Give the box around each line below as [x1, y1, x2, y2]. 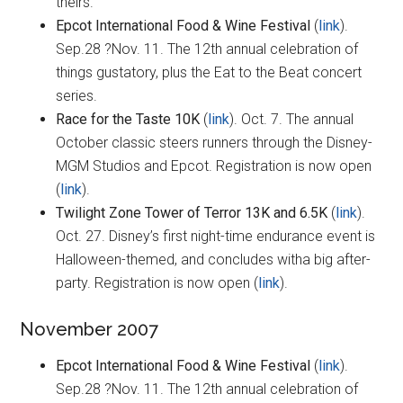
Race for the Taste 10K [56, 111, 201, 129]
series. [56, 87, 98, 105]
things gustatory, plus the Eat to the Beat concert [56, 64, 363, 82]
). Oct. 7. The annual [229, 111, 354, 129]
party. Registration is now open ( [56, 274, 259, 292]
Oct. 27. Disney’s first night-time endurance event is [56, 228, 376, 246]
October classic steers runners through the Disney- [56, 134, 373, 152]
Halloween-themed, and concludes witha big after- [56, 251, 372, 269]
